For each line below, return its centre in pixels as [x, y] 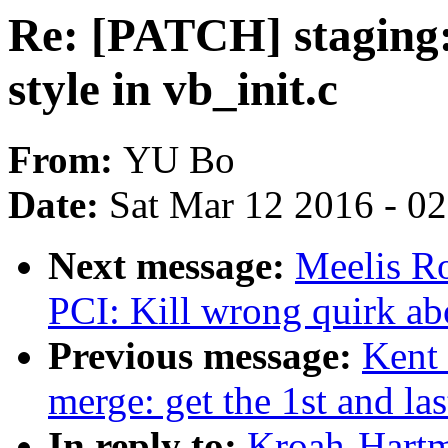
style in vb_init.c [173, 89]
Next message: [171, 266]
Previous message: [205, 356]
